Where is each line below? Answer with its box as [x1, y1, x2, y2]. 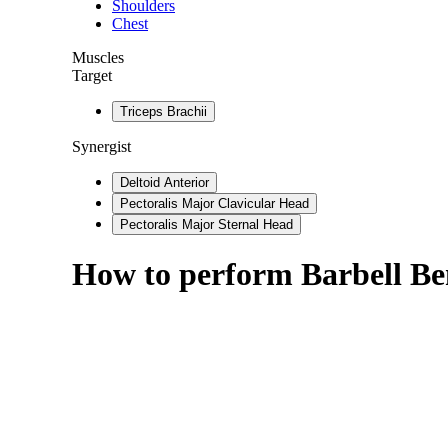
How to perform [72, 256, 301, 293]
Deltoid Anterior [120, 175, 209, 190]
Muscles [72, 49, 124, 66]
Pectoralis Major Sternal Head [120, 217, 293, 232]
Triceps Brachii [120, 104, 207, 119]
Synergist [72, 138, 131, 155]
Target [72, 67, 112, 84]
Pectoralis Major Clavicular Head [120, 196, 309, 211]
